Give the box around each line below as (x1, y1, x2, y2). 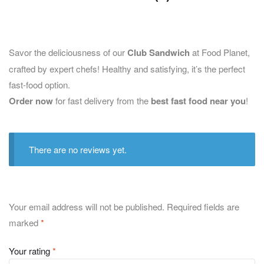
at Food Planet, (190, 45, 250, 58)
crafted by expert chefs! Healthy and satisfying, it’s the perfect (9, 62, 245, 75)
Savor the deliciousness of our (9, 45, 127, 58)
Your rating (9, 245, 52, 258)
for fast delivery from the (53, 94, 151, 107)
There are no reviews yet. (28, 143, 127, 156)
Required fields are (167, 200, 239, 213)
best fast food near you (151, 94, 246, 107)
